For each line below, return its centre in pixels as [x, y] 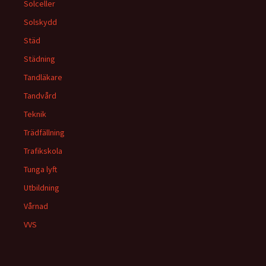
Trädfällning [44, 132]
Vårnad [36, 206]
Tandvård [40, 96]
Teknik [35, 114]
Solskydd [40, 22]
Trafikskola [43, 151]
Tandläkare [43, 77]
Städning [39, 59]
